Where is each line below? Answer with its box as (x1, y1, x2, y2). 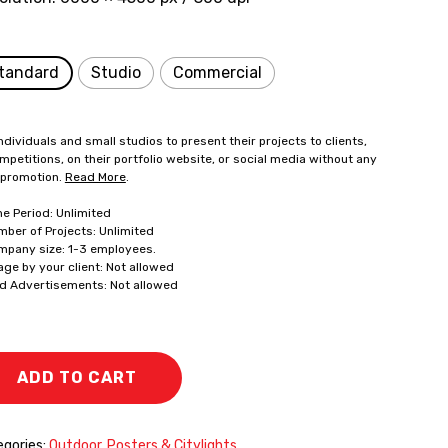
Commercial (172, 63, 262, 82)
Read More (64, 170, 126, 184)
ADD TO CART (16, 368, 137, 387)
